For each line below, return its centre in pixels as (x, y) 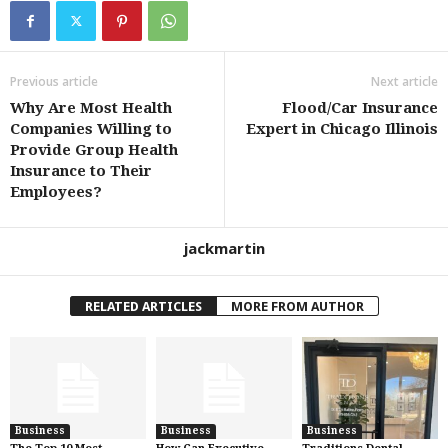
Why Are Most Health (91, 108)
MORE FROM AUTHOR (297, 306)
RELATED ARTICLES (143, 306)
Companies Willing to (91, 129)
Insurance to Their (81, 171)
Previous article (54, 81)
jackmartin (224, 248)
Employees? (56, 192)
